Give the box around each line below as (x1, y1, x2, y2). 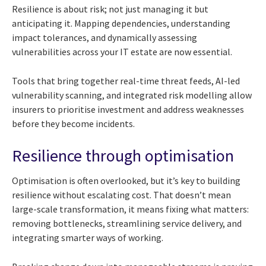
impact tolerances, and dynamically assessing (12, 31, 197, 44)
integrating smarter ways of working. (12, 231, 163, 243)
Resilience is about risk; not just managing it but (12, 3, 208, 15)
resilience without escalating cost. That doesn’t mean (12, 188, 231, 201)
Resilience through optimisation (12, 145, 234, 167)
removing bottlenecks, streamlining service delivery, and (12, 217, 242, 229)
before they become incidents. (12, 118, 135, 130)
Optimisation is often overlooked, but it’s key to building (12, 174, 240, 186)
